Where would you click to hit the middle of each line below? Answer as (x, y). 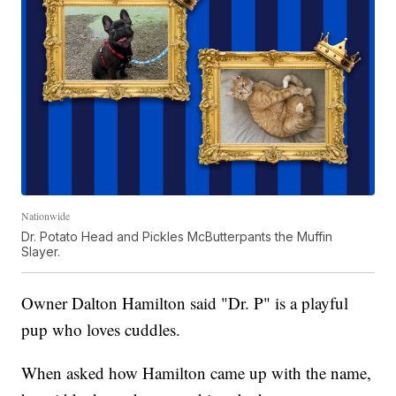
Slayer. (41, 252)
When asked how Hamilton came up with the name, (197, 373)
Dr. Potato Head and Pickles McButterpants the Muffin (177, 237)
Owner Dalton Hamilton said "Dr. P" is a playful (185, 303)
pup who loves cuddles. (101, 330)
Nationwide (46, 216)
